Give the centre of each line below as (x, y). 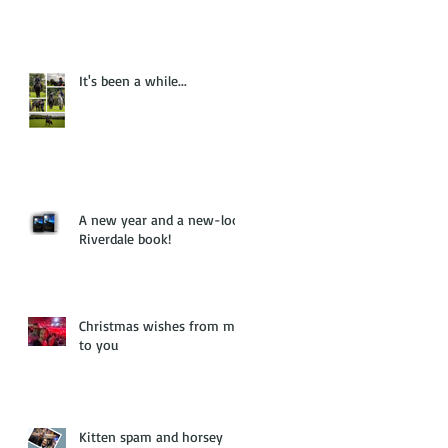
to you (99, 344)
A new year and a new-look (163, 219)
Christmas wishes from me (160, 325)
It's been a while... (133, 80)
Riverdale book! (125, 238)
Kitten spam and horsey (151, 436)
